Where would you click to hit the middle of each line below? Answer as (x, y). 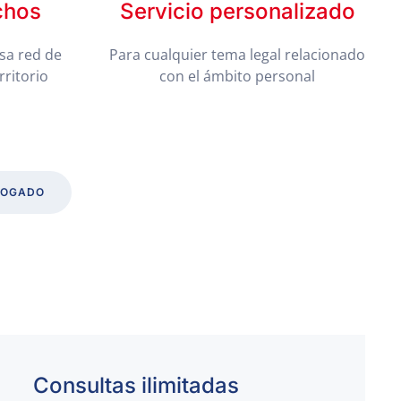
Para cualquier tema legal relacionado (237, 55)
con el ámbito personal (237, 76)
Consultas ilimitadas (136, 385)
